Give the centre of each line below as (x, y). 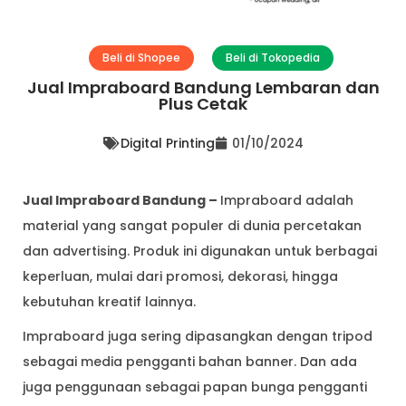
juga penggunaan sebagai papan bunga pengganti (195, 387)
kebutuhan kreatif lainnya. (109, 302)
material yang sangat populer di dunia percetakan (192, 226)
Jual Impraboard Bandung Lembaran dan (203, 88)
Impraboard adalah (287, 201)
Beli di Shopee (141, 58)
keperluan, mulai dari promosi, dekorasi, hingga (180, 277)
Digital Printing (167, 144)
